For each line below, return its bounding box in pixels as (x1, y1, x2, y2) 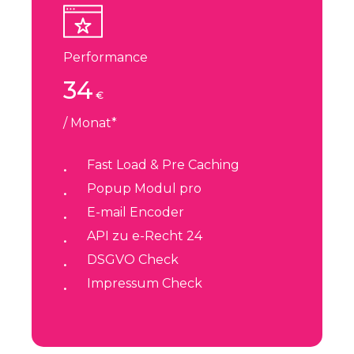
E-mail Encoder (87, 205, 185, 220)
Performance (63, 50, 149, 66)
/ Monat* (63, 115, 118, 131)
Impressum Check (87, 276, 203, 292)
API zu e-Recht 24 (87, 228, 203, 244)
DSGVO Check (87, 252, 179, 268)
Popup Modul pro (87, 181, 202, 197)
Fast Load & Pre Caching (87, 157, 240, 173)
